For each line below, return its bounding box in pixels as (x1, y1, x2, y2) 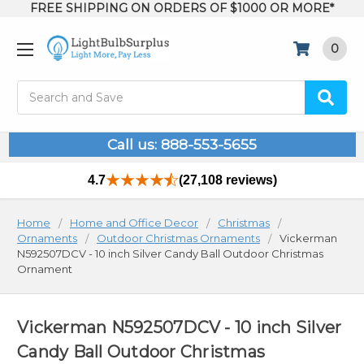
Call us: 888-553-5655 (107, 136, 257, 154)
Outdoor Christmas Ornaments (97, 232, 260, 245)
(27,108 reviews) (178, 173, 277, 188)
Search (17, 81, 56, 97)
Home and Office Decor (70, 216, 198, 230)
